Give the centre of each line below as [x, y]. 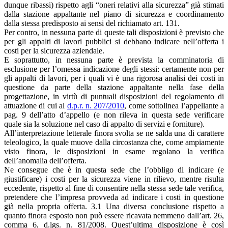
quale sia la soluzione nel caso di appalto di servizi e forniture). [104, 124]
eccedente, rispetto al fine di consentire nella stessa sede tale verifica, [114, 188]
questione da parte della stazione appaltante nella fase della [114, 87]
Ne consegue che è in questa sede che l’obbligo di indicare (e [114, 169]
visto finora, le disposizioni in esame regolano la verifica [114, 151]
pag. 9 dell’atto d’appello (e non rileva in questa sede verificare [114, 115]
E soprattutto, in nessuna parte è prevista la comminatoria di [114, 60]
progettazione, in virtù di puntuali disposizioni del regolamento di [114, 96]
